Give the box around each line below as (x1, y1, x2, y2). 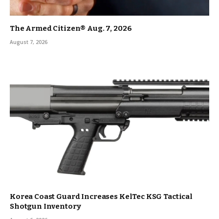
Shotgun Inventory (10, 202, 81, 211)
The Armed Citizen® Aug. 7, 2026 (10, 24, 132, 33)
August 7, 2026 (10, 39, 47, 46)
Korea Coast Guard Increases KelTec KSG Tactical (10, 192, 193, 201)
